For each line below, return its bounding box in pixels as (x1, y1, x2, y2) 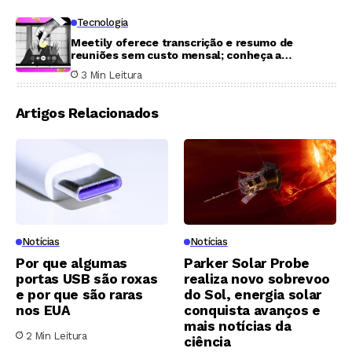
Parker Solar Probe (184, 255, 310, 271)
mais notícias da (184, 317, 291, 334)
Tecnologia (76, 16, 128, 28)
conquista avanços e (184, 302, 321, 318)
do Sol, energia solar (184, 286, 321, 302)
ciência (184, 333, 231, 350)
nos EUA (16, 302, 71, 318)
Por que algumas (16, 255, 127, 271)
